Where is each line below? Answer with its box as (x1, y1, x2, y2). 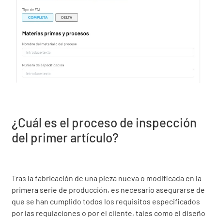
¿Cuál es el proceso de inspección (12, 114, 197, 130)
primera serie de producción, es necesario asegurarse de (12, 185, 205, 194)
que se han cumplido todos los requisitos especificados (12, 196, 200, 206)
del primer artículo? (12, 129, 119, 145)
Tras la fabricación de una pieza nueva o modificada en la (12, 173, 201, 183)
